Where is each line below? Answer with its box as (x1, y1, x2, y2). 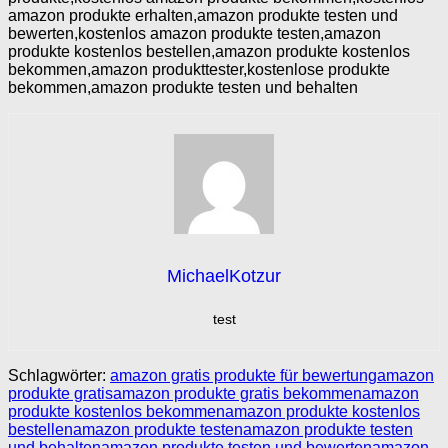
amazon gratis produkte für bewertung (110, 366, 377, 384)
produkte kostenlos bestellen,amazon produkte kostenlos (8, 42, 410, 60)
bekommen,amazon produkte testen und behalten (8, 78, 358, 96)
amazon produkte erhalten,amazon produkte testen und (8, 6, 398, 24)
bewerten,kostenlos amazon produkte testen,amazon (8, 24, 381, 42)
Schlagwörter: (8, 366, 106, 384)
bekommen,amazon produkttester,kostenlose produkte (8, 60, 390, 78)
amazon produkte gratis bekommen (113, 384, 362, 402)
